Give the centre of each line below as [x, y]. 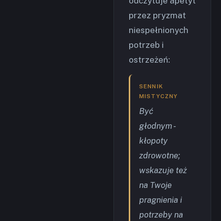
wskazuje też [163, 170]
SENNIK [151, 87]
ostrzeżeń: [149, 60]
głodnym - [158, 126]
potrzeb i [146, 45]
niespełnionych [159, 30]
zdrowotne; [160, 156]
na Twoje [155, 185]
